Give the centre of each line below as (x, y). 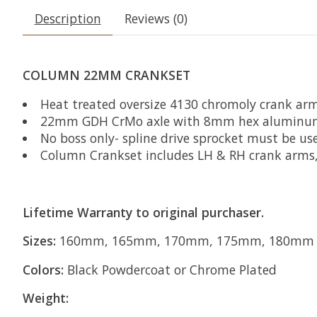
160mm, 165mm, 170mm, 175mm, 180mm (187, 241)
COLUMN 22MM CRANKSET (106, 75)
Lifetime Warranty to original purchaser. (143, 212)
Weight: (46, 298)
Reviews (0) (156, 19)
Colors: (43, 269)
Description (68, 19)
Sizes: (41, 241)
